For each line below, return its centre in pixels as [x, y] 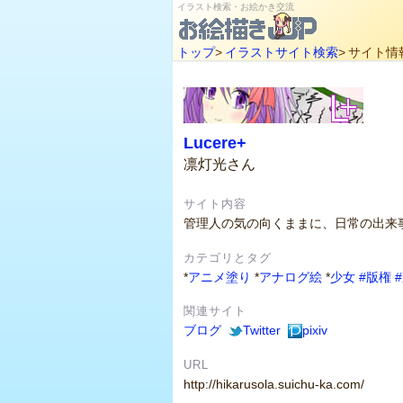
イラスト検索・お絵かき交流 [236, 7]
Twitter [262, 331]
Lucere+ [215, 143]
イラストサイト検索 [282, 52]
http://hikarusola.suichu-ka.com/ [274, 384]
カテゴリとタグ [228, 258]
